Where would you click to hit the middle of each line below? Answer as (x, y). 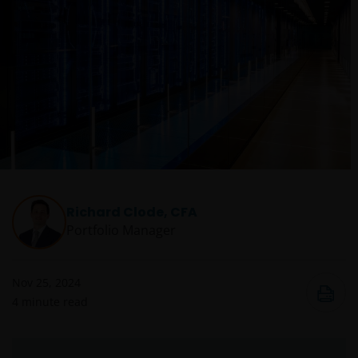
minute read (55, 302)
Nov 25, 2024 (46, 283)
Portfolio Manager (121, 231)
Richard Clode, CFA (132, 213)
